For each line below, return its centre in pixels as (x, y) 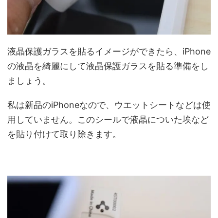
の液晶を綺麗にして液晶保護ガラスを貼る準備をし (108, 66)
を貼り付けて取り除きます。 (64, 134)
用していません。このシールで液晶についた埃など (108, 119)
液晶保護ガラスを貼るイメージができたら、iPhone (109, 51)
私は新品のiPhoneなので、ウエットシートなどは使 (109, 105)
